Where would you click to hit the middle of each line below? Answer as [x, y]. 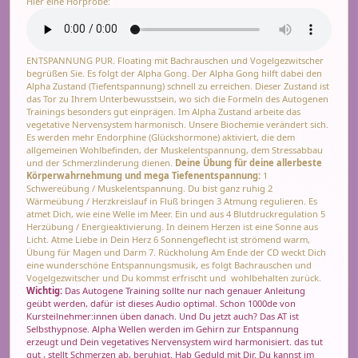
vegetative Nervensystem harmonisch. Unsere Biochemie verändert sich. [177, 124]
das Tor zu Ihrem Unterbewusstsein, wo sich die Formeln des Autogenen [177, 98]
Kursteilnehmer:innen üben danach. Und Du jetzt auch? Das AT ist [163, 316]
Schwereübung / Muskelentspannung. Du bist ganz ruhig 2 [149, 188]
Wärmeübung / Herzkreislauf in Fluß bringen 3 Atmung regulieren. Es [172, 201]
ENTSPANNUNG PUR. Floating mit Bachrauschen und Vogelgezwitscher [175, 60]
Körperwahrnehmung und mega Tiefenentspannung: [143, 175]
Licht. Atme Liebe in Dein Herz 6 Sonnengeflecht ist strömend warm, [168, 239]
